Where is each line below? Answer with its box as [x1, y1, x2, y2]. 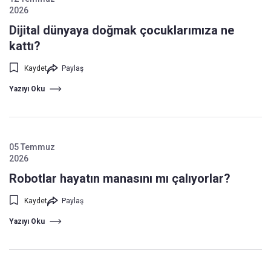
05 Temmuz [9, 142, 55, 152]
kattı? [9, 39, 41, 53]
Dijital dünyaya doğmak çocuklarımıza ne [9, 23, 234, 38]
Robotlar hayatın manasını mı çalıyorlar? [9, 171, 230, 186]
